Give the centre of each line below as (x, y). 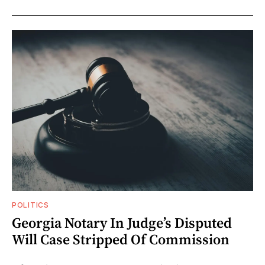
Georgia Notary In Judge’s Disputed (122, 222)
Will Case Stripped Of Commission (121, 239)
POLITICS (30, 205)
